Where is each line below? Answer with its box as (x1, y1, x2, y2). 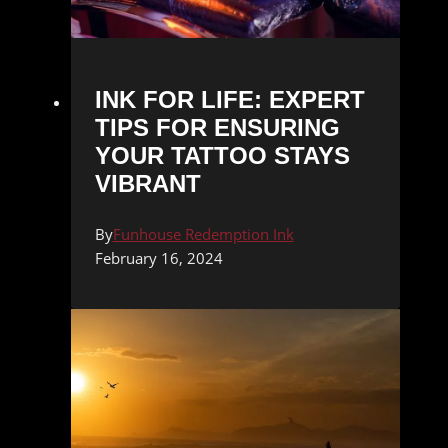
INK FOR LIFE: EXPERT (94, 85, 365, 113)
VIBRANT (94, 169, 201, 197)
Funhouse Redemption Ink (112, 223, 294, 244)
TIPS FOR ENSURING (94, 113, 340, 141)
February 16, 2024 (94, 247, 223, 268)
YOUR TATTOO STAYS (94, 141, 350, 169)
